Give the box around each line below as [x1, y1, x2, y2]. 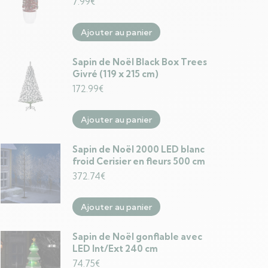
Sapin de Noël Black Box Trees [72, 56, 207, 68]
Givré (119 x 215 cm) [72, 68, 159, 80]
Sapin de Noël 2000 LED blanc [72, 144, 205, 155]
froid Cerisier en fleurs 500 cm [72, 156, 205, 167]
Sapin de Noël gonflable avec [72, 231, 202, 242]
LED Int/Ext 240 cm [72, 243, 158, 254]
